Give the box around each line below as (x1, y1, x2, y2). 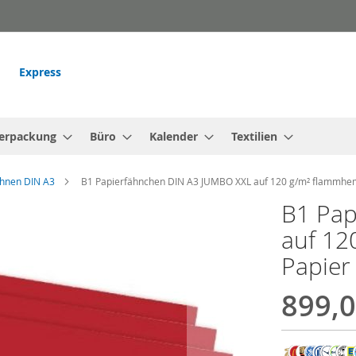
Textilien (231, 129, 277, 144)
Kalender (149, 129, 198, 144)
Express (19, 64, 61, 79)
